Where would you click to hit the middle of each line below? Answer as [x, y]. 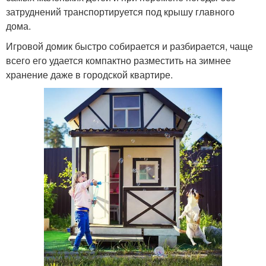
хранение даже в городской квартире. [89, 75]
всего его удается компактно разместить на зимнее [118, 61]
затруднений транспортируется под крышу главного [120, 12]
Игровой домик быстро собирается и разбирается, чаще [129, 46]
